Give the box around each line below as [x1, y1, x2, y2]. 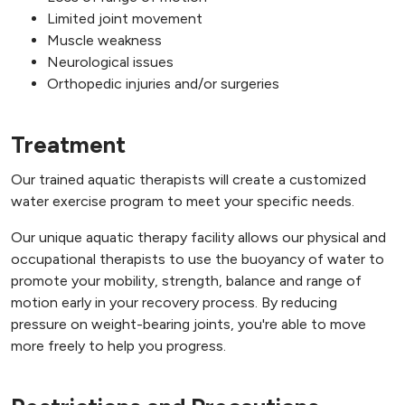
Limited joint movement [47, 10, 202, 28]
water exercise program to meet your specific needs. [11, 193, 354, 211]
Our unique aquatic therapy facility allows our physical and [11, 229, 386, 247]
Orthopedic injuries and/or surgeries [47, 75, 279, 93]
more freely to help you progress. [11, 337, 226, 355]
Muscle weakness [47, 32, 162, 50]
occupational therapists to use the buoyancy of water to [11, 250, 384, 268]
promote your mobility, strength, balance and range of [11, 272, 362, 290]
